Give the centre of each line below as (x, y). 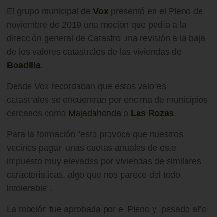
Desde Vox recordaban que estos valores (86, 86)
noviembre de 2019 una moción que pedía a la (97, 25)
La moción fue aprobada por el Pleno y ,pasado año (107, 209)
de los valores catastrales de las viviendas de (94, 52)
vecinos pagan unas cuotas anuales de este (92, 148)
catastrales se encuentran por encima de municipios (107, 100)
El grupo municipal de (50, 11)
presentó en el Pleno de (156, 11)
